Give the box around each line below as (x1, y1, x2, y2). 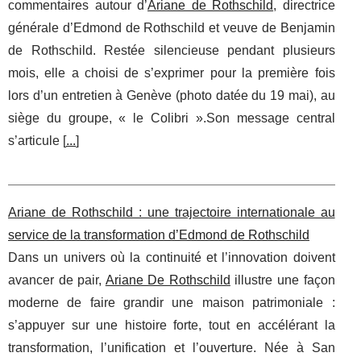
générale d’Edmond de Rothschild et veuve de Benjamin (8, 21, 335, 35)
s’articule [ (8, 134, 66, 148)
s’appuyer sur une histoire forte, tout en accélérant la (8, 318, 335, 333)
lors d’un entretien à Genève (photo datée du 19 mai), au (8, 89, 335, 103)
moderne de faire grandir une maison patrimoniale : (8, 296, 335, 310)
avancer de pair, (8, 273, 106, 288)
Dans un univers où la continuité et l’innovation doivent (8, 251, 335, 265)
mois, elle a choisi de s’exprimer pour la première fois (8, 66, 335, 81)
